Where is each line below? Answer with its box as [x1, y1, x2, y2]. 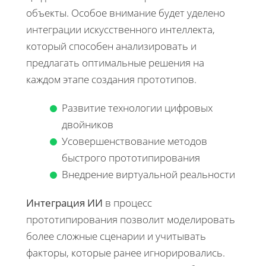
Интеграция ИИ [26, 196, 103, 210]
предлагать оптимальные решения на [26, 56, 204, 70]
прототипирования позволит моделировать [26, 213, 235, 227]
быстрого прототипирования [62, 151, 200, 165]
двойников [62, 118, 113, 132]
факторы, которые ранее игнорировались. [26, 246, 225, 260]
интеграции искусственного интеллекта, [26, 23, 215, 37]
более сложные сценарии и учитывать [26, 229, 206, 243]
